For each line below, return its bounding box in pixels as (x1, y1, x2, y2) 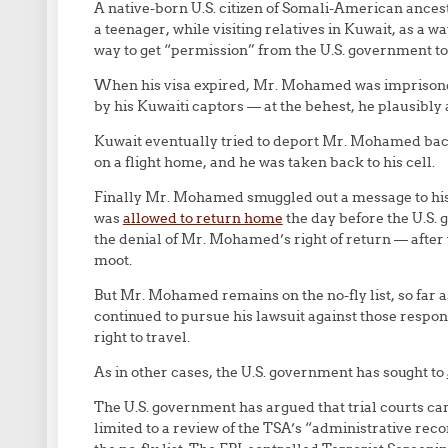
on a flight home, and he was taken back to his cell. (93, 153, 435, 171)
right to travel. (93, 328, 190, 346)
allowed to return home (122, 209, 283, 227)
